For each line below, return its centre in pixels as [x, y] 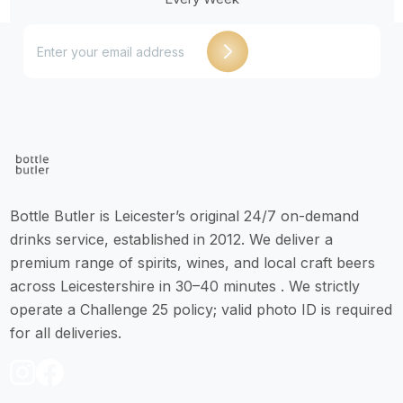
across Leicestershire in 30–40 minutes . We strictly [184, 286]
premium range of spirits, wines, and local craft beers [192, 263]
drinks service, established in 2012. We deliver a [171, 239]
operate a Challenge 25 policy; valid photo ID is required [201, 309]
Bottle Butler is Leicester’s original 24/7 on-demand [184, 216]
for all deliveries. [65, 333]
